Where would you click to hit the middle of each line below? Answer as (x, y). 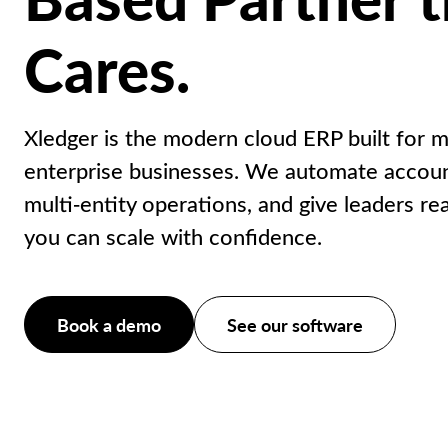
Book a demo (109, 324)
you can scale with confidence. (173, 236)
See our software (295, 324)
